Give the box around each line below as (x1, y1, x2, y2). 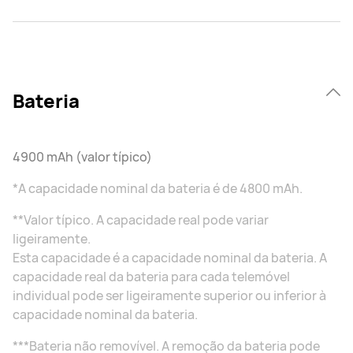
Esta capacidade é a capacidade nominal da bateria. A (13, 249, 327, 266)
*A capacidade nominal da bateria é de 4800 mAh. (13, 180, 303, 197)
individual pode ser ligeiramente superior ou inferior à (13, 287, 326, 304)
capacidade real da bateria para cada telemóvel (13, 268, 290, 285)
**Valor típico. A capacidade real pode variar (13, 211, 269, 229)
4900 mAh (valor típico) (13, 148, 152, 165)
